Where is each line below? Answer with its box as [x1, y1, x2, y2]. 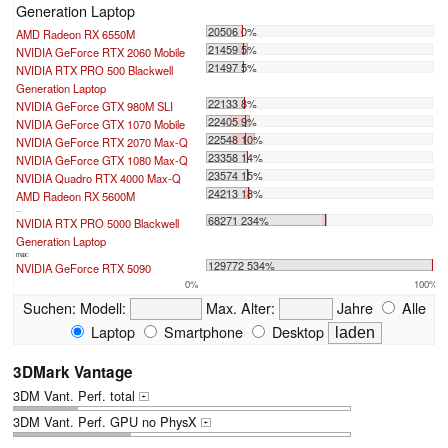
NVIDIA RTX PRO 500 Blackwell [16, 61, 173, 78]
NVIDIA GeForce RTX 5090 [16, 259, 151, 276]
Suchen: [22, 296, 76, 318]
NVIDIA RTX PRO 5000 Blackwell [16, 214, 179, 231]
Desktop [268, 320, 324, 342]
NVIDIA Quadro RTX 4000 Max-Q [16, 169, 181, 186]
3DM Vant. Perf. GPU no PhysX [13, 411, 201, 431]
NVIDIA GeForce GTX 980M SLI [16, 97, 173, 114]
